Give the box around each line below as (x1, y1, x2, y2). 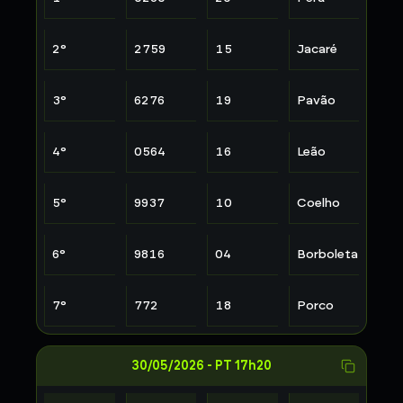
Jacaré (296, 41, 337, 57)
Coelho (296, 195, 340, 210)
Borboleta (296, 246, 358, 262)
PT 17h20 (215, 358, 272, 373)
